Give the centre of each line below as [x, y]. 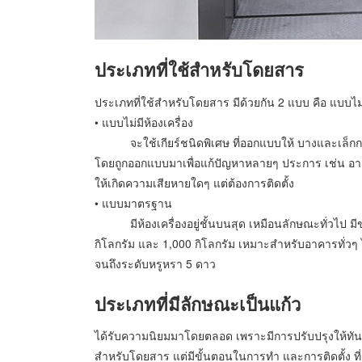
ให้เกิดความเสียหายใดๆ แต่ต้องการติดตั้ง [194, 182]
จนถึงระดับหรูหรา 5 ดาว [155, 263]
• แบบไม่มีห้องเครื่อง [144, 122]
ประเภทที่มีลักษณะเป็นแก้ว [198, 303]
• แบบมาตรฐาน [133, 202]
